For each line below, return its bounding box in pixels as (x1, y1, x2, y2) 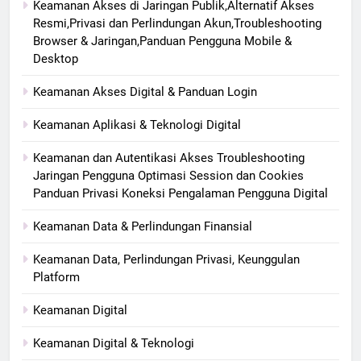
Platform (33, 269, 80, 284)
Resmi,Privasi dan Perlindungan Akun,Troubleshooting (33, 15, 322, 31)
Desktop (33, 51, 78, 66)
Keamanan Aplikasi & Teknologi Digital (33, 117, 241, 132)
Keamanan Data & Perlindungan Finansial (33, 218, 252, 234)
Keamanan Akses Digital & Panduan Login (33, 84, 257, 99)
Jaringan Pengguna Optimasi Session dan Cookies (33, 168, 304, 183)
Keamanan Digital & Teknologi (33, 335, 194, 351)
